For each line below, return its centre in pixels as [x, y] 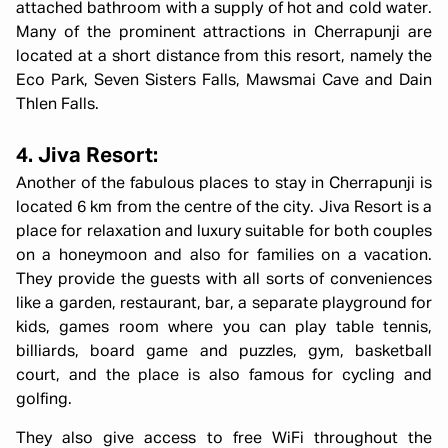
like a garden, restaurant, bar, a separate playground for [224, 304]
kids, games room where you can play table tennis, [224, 328]
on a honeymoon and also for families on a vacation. [224, 256]
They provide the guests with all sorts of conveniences [224, 280]
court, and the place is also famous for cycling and [224, 376]
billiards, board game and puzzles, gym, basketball [224, 352]
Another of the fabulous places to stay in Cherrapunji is [224, 184]
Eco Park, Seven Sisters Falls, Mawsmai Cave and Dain [224, 81]
